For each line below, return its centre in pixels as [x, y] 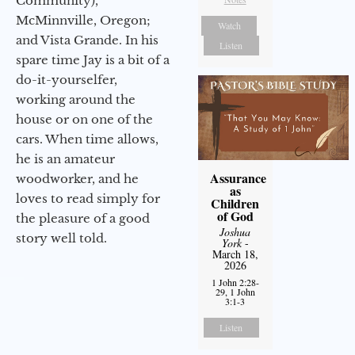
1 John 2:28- [235, 282]
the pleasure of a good [83, 218]
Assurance [238, 177]
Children [235, 203]
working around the [76, 99]
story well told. [61, 238]
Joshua [235, 231]
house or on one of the [84, 119]
